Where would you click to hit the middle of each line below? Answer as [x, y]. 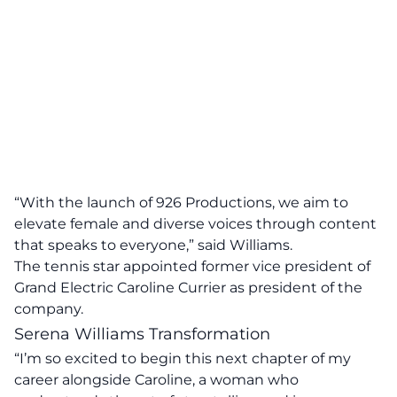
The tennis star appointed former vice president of [192, 266]
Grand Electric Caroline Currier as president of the [188, 288]
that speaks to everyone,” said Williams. [153, 245]
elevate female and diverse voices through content [195, 224]
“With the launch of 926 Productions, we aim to [181, 202]
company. [49, 309]
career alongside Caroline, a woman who [156, 380]
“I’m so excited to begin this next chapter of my [183, 358]
